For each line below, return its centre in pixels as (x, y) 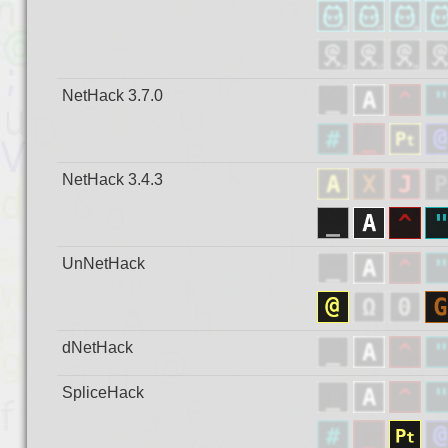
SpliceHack (102, 392)
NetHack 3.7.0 (112, 95)
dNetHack (97, 347)
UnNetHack (103, 263)
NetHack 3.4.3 (112, 179)
